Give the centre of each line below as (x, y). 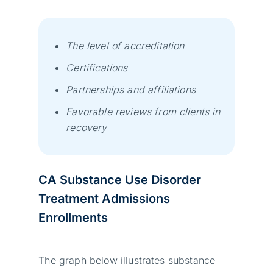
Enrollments (73, 217)
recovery (87, 127)
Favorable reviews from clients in (143, 111)
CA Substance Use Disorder (120, 179)
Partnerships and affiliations (131, 89)
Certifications (97, 67)
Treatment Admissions (105, 198)
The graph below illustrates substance (127, 260)
